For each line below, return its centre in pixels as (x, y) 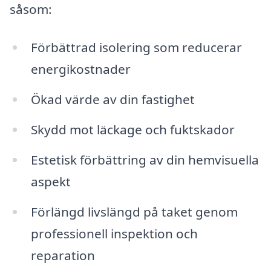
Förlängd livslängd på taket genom (134, 211)
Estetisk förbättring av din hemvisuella (145, 159)
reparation (63, 255)
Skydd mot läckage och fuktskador (132, 129)
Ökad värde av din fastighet (113, 100)
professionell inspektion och (114, 233)
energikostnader (80, 69)
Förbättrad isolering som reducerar (136, 47)
